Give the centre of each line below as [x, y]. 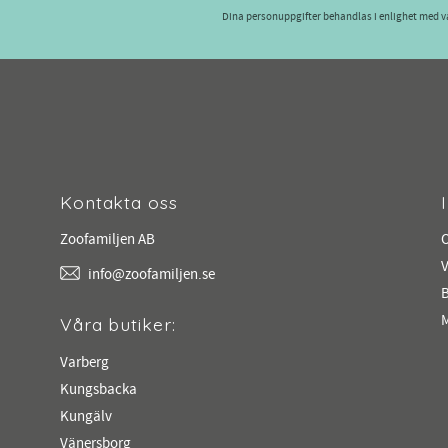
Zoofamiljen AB [107, 240]
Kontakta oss [119, 201]
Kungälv [86, 417]
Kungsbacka [98, 390]
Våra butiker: [118, 324]
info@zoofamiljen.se [151, 275]
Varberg [84, 363]
